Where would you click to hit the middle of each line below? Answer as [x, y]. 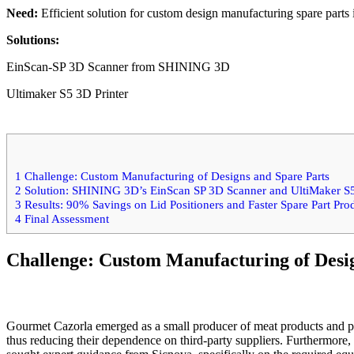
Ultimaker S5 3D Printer [67, 94]
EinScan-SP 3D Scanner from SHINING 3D [118, 67]
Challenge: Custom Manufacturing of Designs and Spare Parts [175, 175]
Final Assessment [65, 218]
